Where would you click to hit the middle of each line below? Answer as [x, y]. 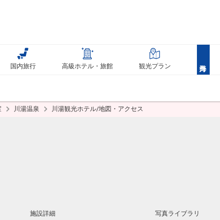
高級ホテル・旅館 [88, 66]
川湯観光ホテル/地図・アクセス [97, 109]
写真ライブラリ [178, 213]
